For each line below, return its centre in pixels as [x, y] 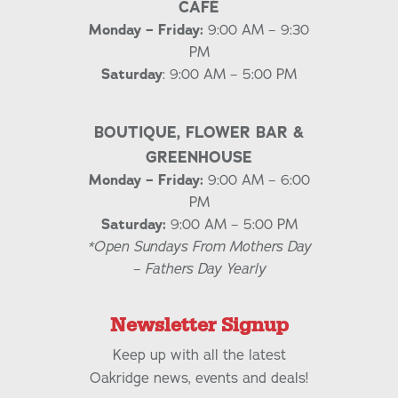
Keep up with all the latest [199, 355]
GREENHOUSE [199, 158]
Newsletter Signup [199, 326]
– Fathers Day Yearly [199, 270]
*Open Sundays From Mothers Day [199, 247]
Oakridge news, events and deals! [199, 378]
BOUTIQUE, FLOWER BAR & [199, 133]
